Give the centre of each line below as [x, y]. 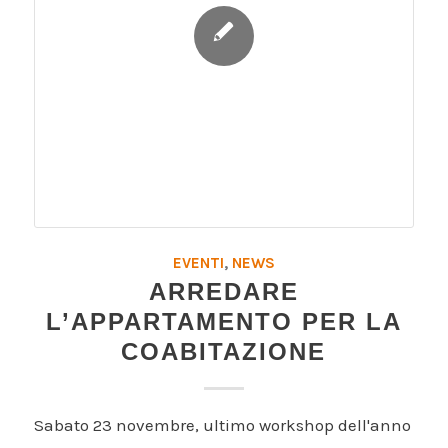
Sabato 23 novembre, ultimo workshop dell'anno [222, 425]
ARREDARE [223, 292]
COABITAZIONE [224, 352]
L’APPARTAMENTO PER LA [223, 322]
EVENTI [198, 263]
